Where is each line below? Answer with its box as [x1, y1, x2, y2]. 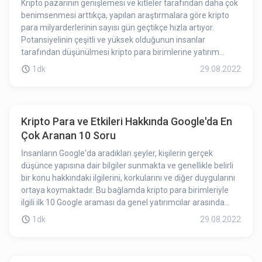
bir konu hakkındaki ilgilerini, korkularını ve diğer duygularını [21, 173, 235, 182]
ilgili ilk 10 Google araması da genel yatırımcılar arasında [21, 198, 225, 207]
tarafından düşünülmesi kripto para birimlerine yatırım [21, 47, 219, 57]
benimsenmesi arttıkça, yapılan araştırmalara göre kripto [21, 11, 229, 20]
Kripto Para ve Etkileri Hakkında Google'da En [21, 115, 232, 127]
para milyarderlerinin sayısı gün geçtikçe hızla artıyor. [21, 23, 214, 32]
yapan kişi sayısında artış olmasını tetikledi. [21, 60, 177, 69]
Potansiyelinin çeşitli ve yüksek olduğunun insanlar [21, 35, 205, 44]
